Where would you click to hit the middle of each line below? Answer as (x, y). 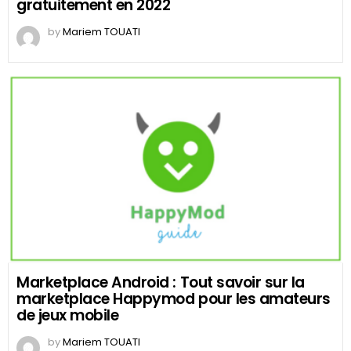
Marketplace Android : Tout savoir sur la (161, 282)
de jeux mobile (68, 315)
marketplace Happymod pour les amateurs (174, 299)
